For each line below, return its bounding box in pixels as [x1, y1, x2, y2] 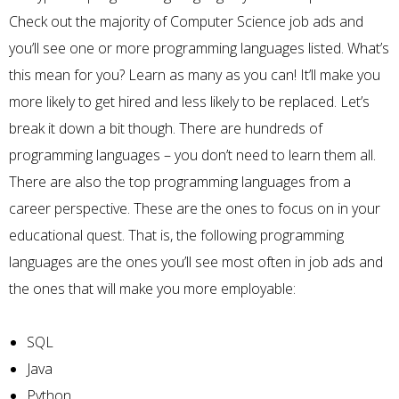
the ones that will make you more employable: [9, 278, 296, 298]
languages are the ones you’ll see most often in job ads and [9, 251, 383, 272]
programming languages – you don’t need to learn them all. [9, 144, 376, 165]
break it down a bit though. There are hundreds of [9, 118, 322, 138]
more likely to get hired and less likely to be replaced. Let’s [9, 91, 370, 111]
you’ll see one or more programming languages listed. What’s [9, 37, 389, 58]
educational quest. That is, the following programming [9, 224, 344, 245]
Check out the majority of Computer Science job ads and [9, 11, 363, 31]
